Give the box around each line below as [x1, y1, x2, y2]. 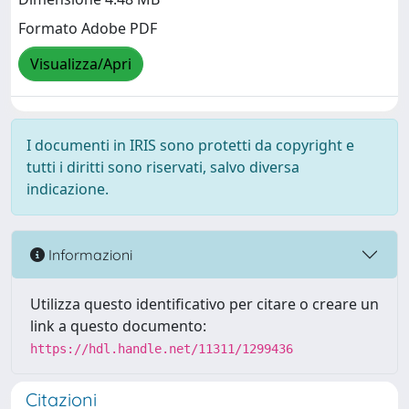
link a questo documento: [30, 316, 206, 336]
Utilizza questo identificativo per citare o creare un [30, 294, 379, 314]
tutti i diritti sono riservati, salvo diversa [26, 157, 299, 177]
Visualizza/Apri [30, 54, 131, 75]
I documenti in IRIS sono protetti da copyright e [26, 135, 354, 155]
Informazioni [45, 245, 132, 264]
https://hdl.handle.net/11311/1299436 [30, 341, 293, 356]
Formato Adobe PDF [18, 18, 157, 39]
